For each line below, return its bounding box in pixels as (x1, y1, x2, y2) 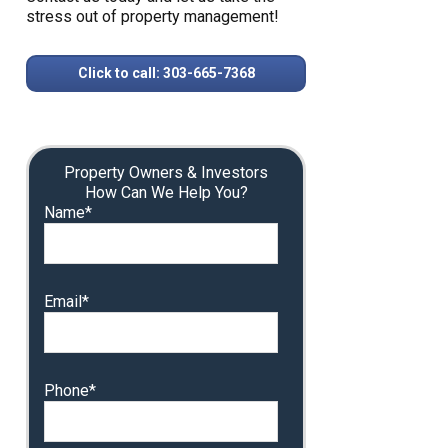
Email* (44, 292, 89, 311)
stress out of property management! (26, 7, 279, 26)
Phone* (44, 381, 96, 400)
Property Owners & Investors (64, 163, 268, 182)
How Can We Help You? (84, 183, 248, 202)
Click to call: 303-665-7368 (77, 65, 255, 81)
